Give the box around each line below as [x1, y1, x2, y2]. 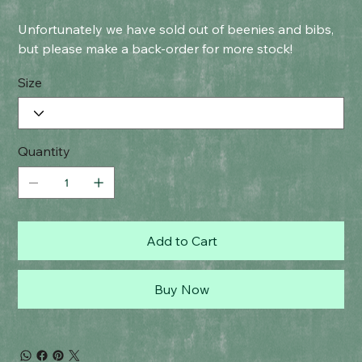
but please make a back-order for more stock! [18, 40, 293, 57]
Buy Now [154, 281, 209, 297]
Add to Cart [146, 233, 217, 249]
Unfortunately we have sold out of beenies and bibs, [18, 21, 335, 37]
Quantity [18, 143, 71, 159]
